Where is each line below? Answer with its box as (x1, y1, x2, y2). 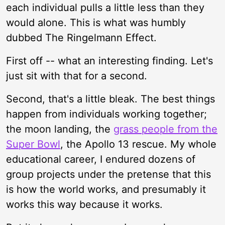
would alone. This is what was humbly (6, 17, 186, 29)
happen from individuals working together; (6, 108, 207, 120)
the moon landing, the (6, 123, 114, 135)
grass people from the (114, 123, 217, 135)
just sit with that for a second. (6, 70, 147, 82)
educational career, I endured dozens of (6, 153, 195, 165)
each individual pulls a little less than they (6, 2, 204, 14)
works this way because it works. (6, 198, 163, 210)
